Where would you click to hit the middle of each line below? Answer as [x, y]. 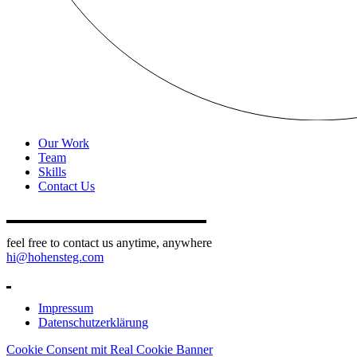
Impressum [66, 308]
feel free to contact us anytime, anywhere [109, 242]
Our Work [64, 143]
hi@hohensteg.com [55, 257]
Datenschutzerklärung [93, 322]
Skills [52, 171]
